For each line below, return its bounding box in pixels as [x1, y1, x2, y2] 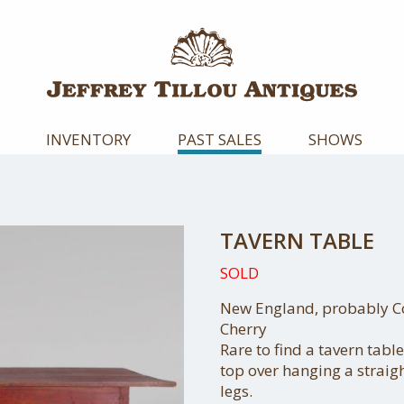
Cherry [220, 318, 267, 339]
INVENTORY [46, 129, 131, 150]
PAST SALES [178, 129, 262, 150]
